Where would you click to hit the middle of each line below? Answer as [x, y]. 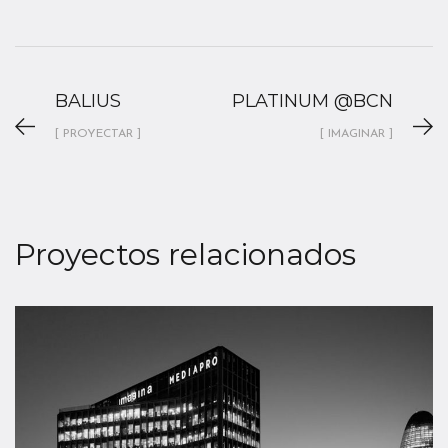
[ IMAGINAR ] [356, 134]
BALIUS [88, 101]
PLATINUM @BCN [312, 101]
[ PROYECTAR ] [98, 134]
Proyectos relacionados [185, 255]
